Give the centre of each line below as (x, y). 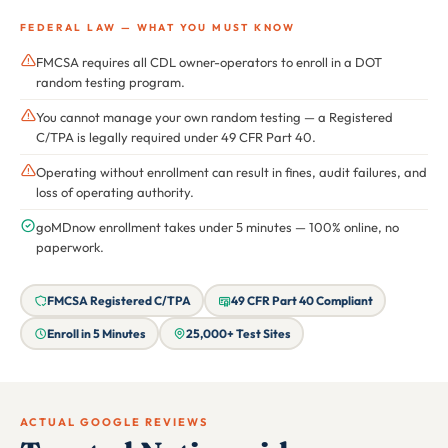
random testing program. (110, 82)
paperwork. (70, 247)
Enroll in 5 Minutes (96, 333)
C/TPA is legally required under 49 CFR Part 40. (176, 137)
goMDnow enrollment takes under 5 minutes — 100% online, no (217, 227)
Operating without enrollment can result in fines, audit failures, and (231, 172)
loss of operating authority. (115, 192)
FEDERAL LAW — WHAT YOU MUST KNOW (158, 28)
